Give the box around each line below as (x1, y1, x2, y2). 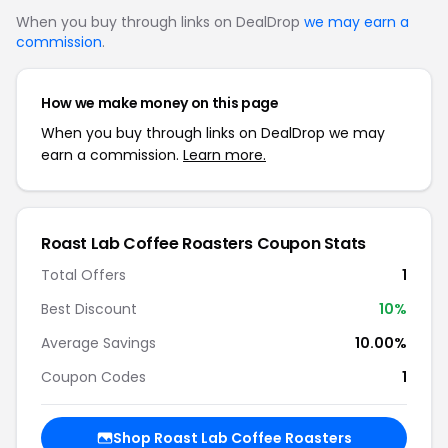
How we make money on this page (41, 93, 279, 113)
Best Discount (41, 299, 137, 319)
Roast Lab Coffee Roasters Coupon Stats (41, 232, 366, 255)
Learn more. (183, 145, 266, 165)
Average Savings (41, 333, 156, 353)
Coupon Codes (41, 367, 146, 387)
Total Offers (41, 265, 126, 285)
